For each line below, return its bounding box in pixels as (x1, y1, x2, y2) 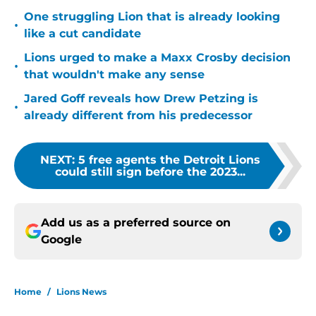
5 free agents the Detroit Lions (78, 153, 260, 167)
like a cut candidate (24, 27, 141, 41)
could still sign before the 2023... (55, 165, 245, 179)
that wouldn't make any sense (24, 68, 205, 82)
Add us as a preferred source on (41, 216, 231, 230)
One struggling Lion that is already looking (24, 10, 280, 24)
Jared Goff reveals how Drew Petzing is (24, 92, 258, 106)
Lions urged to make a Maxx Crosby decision (24, 51, 291, 65)
